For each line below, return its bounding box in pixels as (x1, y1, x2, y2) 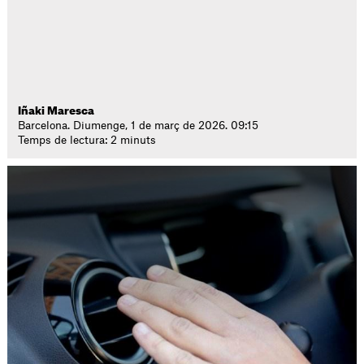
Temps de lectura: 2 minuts (18, 135, 157, 145)
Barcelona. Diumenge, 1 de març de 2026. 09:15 (18, 120, 259, 131)
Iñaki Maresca (18, 106, 95, 116)
